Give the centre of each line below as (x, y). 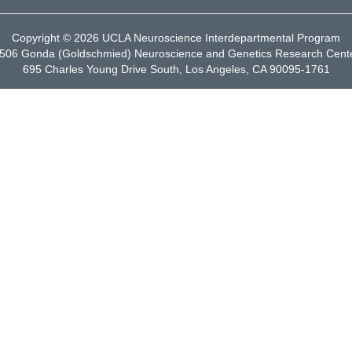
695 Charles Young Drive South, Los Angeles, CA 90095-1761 (176, 69)
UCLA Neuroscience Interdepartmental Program (221, 38)
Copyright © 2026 (57, 38)
